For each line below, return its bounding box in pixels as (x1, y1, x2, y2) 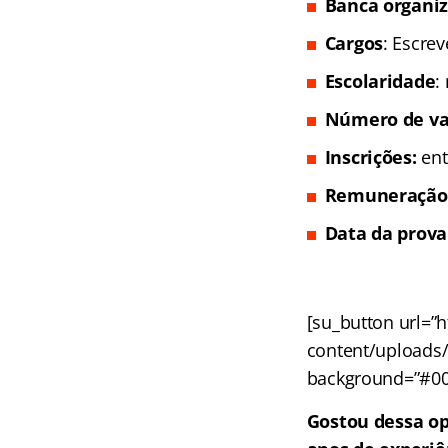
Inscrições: (324, 145, 417, 170)
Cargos (324, 31, 383, 56)
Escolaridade (324, 69, 436, 94)
